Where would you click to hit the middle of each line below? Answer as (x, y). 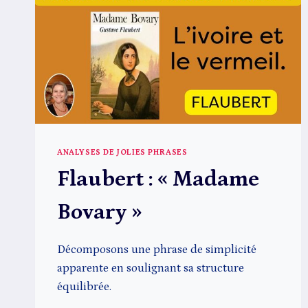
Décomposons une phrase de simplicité (157, 250)
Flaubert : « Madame (158, 180)
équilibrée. (84, 287)
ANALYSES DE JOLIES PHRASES (122, 153)
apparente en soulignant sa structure (151, 268)
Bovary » (99, 213)
